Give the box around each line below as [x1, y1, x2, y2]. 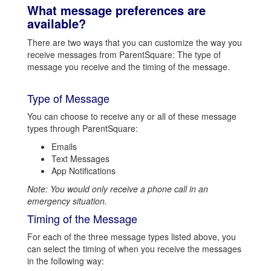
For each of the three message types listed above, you [27, 230, 236, 243]
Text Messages [51, 152, 109, 165]
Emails [51, 140, 77, 152]
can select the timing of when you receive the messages [27, 243, 241, 255]
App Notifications [51, 165, 116, 177]
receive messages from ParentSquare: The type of [27, 48, 221, 60]
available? [27, 15, 86, 32]
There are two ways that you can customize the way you [27, 36, 242, 48]
